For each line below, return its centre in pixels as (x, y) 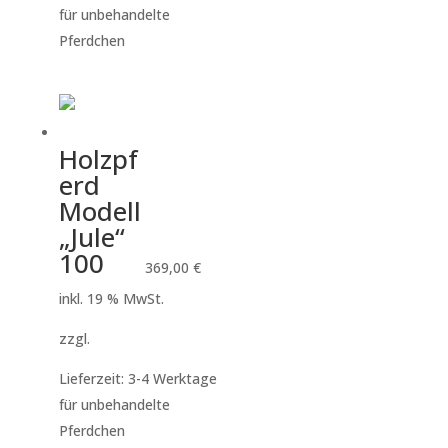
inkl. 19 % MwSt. (111, 298)
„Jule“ (91, 236)
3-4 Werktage (172, 378)
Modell (99, 210)
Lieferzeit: (93, 378)
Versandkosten (142, 338)
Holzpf (98, 158)
